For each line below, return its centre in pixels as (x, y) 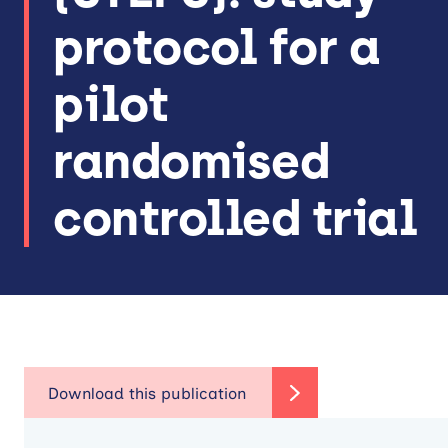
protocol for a (217, 47)
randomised (191, 161)
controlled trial (235, 218)
